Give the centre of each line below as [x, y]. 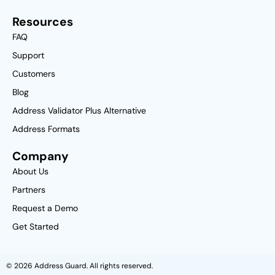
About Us [30, 172]
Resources [43, 22]
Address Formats [46, 129]
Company [41, 157]
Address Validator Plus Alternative [79, 111]
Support [28, 56]
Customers [34, 74]
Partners [29, 190]
